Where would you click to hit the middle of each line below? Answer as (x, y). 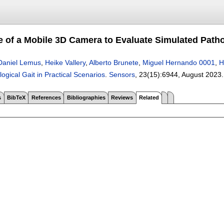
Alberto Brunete (114, 62)
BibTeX (16, 97)
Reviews (122, 97)
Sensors (122, 74)
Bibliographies (86, 97)
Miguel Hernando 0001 (179, 62)
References (46, 97)
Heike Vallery (65, 62)
